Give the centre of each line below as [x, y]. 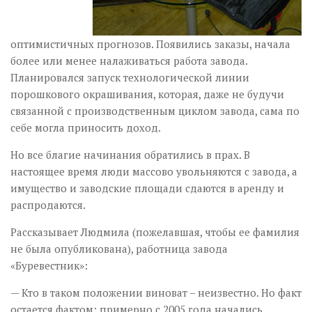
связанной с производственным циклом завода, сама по [155, 111]
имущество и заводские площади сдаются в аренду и [147, 188]
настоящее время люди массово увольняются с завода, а [154, 172]
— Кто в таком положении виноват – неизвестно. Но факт [156, 293]
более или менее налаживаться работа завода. [129, 61]
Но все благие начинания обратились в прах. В [130, 155]
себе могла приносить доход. [86, 128]
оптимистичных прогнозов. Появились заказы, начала [150, 44]
